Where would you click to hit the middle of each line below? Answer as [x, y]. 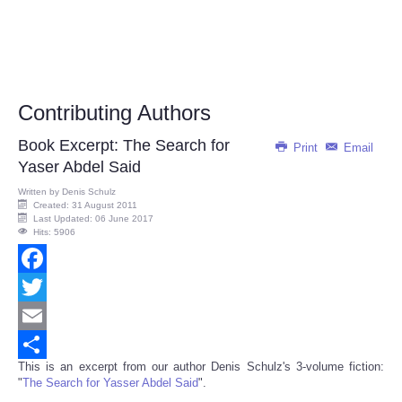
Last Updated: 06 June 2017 [93, 219]
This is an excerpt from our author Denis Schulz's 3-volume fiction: [201, 367]
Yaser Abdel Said [79, 167]
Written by [40, 192]
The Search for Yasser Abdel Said [110, 383]
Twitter [35, 316]
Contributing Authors [114, 113]
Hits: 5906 [54, 232]
